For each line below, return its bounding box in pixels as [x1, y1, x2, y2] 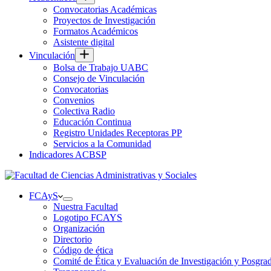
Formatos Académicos [53, 26, 138, 36]
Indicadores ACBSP [29, 149, 106, 160]
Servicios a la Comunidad [53, 139, 151, 149]
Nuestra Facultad [53, 201, 118, 212]
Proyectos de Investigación [53, 15, 155, 25]
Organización [53, 223, 105, 233]
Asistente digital [53, 37, 114, 47]
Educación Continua [53, 117, 131, 127]
